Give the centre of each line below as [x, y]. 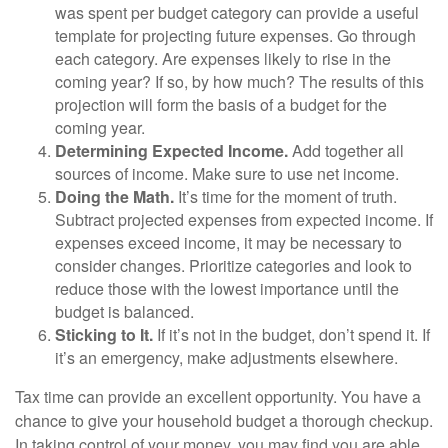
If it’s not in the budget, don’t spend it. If [291, 335]
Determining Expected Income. [171, 151]
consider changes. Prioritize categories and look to [233, 266]
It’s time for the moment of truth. [285, 197]
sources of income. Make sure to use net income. [227, 174]
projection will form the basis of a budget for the [221, 105]
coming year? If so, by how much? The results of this [239, 82]
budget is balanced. [124, 312]
